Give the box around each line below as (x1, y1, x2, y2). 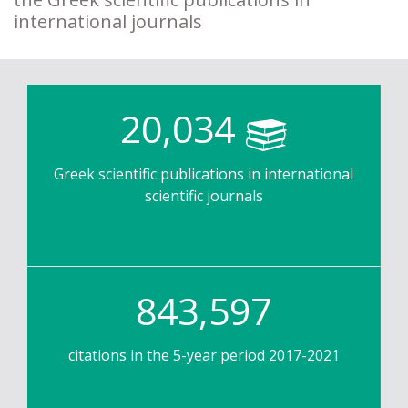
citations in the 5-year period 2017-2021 (67, 345, 340, 366)
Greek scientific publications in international (54, 164, 353, 185)
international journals (14, 9, 202, 35)
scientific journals (144, 186, 263, 207)
